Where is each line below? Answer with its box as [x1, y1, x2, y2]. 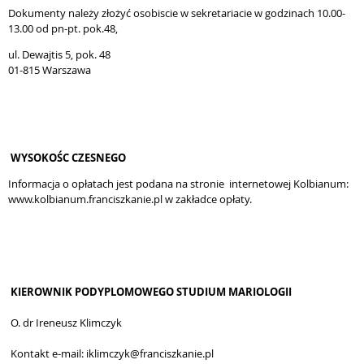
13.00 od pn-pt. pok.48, [8, 21, 118, 36]
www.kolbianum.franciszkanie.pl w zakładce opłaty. [8, 192, 252, 206]
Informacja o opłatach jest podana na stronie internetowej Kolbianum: [8, 176, 349, 191]
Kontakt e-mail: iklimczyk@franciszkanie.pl [8, 346, 214, 361]
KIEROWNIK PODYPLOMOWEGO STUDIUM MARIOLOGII [8, 284, 292, 299]
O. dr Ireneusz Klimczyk [8, 315, 122, 330]
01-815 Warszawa [8, 63, 91, 77]
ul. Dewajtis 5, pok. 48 [8, 47, 110, 62]
